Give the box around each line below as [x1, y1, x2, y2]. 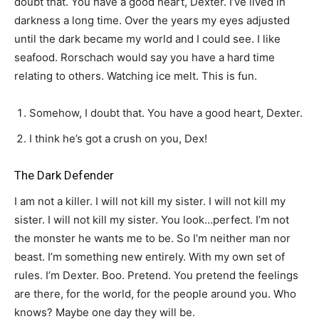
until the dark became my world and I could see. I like [14, 32, 281, 46]
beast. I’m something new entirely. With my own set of [14, 250, 285, 263]
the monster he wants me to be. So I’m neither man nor [14, 231, 291, 245]
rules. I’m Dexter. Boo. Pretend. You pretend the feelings [14, 268, 298, 282]
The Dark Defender [14, 168, 114, 182]
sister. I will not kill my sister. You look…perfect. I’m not [14, 213, 289, 226]
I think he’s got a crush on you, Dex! [29, 132, 207, 145]
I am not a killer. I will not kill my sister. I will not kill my [14, 194, 286, 208]
